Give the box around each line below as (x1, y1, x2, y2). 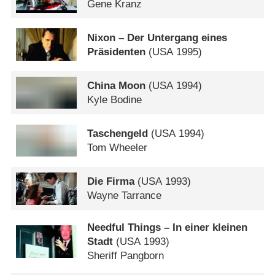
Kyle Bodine (87, 93, 142, 106)
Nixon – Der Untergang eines (87, 31, 228, 44)
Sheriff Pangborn (87, 250, 165, 262)
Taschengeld (87, 128, 149, 140)
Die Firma (87, 176, 135, 188)
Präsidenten (87, 45, 146, 58)
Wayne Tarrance (87, 190, 162, 202)
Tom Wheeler (87, 142, 148, 154)
